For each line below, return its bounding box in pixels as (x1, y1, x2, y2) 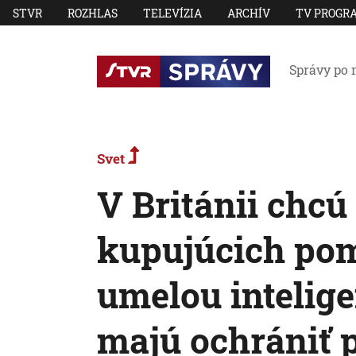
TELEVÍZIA (143, 5, 202, 21)
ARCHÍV (227, 5, 270, 21)
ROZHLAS (68, 5, 118, 21)
